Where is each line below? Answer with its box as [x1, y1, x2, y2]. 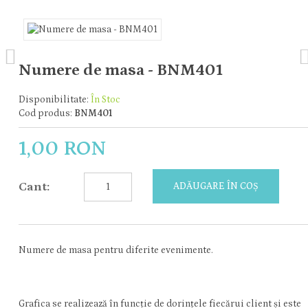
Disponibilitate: [19, 94, 91, 105]
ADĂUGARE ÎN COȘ [173, 181, 258, 192]
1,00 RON [19, 137, 107, 160]
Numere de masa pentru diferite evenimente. [19, 245, 213, 256]
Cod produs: [19, 108, 74, 119]
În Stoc [91, 94, 120, 105]
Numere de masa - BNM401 [19, 60, 223, 79]
